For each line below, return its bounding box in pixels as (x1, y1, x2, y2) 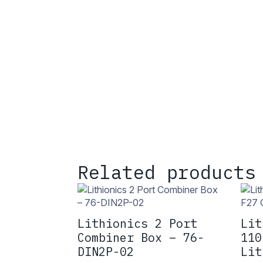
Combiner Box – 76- (77, 230, 204, 246)
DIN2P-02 (77, 244, 134, 260)
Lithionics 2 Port (77, 215, 197, 232)
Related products (77, 160, 256, 185)
